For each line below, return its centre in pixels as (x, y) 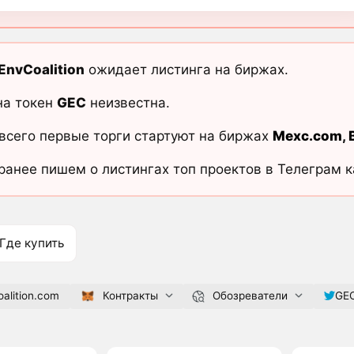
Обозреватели (250, 296)
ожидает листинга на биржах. (186, 69)
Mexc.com (307, 136)
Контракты (130, 296)
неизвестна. (128, 102)
